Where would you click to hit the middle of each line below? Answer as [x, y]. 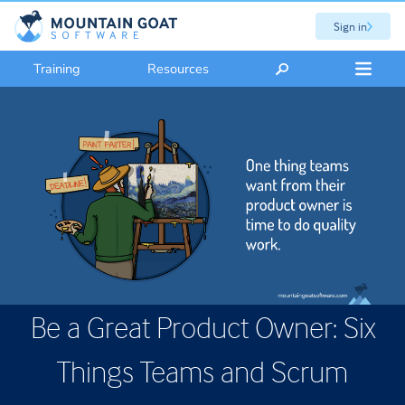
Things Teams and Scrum [202, 371]
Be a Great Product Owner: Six [202, 326]
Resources [179, 68]
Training [57, 68]
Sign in [350, 26]
